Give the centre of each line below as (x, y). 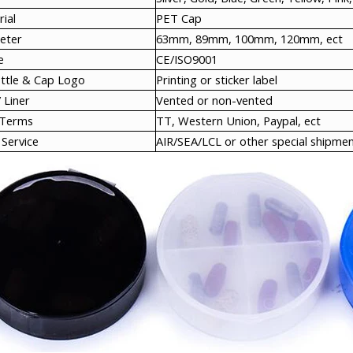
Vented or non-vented (214, 100)
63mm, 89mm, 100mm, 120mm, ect (249, 39)
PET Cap (179, 18)
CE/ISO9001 (187, 59)
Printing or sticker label (217, 80)
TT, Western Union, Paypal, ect (238, 121)
